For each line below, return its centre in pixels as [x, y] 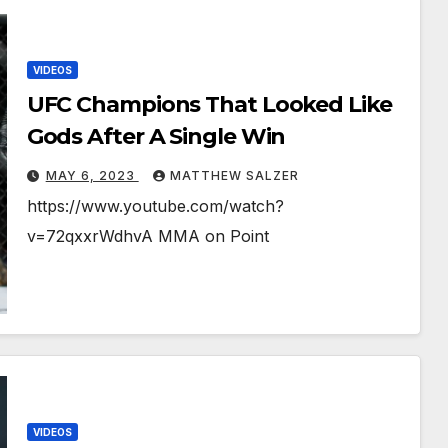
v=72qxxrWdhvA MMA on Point [147, 236]
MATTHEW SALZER [234, 176]
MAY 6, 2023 [92, 176]
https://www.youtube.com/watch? [155, 206]
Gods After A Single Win [156, 137]
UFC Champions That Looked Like [209, 105]
